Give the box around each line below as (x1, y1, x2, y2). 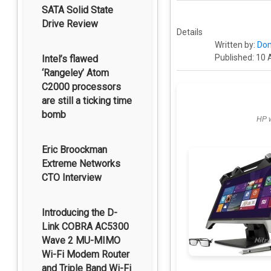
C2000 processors (42, 81, 121, 93)
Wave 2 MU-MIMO (42, 235, 120, 246)
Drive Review (42, 18, 98, 30)
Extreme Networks (42, 158, 120, 169)
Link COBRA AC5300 (42, 221, 129, 232)
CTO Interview (42, 172, 102, 183)
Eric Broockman (42, 144, 107, 155)
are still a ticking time (42, 95, 132, 106)
